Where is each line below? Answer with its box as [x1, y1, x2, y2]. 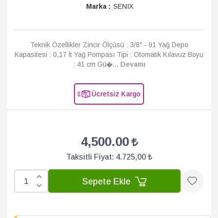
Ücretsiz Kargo [91, 90, 141, 98]
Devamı [120, 60, 145, 68]
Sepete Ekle [82, 176, 133, 186]
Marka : [86, 2, 110, 10]
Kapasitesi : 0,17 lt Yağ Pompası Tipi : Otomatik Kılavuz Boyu [15, 51, 203, 58]
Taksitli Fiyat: [66, 153, 116, 161]
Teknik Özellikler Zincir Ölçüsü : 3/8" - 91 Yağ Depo [30, 41, 188, 49]
